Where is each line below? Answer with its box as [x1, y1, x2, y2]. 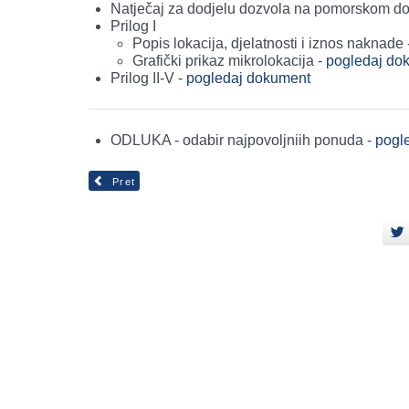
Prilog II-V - [110, 70, 186, 86]
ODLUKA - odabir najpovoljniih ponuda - [110, 132, 375, 148]
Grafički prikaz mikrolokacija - [132, 53, 326, 68]
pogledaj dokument [186, 70, 310, 86]
